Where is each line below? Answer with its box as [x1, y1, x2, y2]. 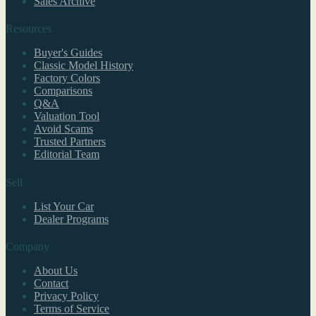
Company [6, 241, 49, 253]
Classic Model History [34, 59, 133, 72]
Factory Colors [34, 72, 100, 85]
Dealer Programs [34, 212, 109, 225]
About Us [34, 265, 78, 276]
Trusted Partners [34, 135, 106, 148]
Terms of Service [34, 303, 109, 315]
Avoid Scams [34, 123, 93, 135]
